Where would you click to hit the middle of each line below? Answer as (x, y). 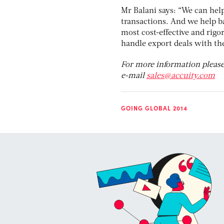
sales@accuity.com (181, 76)
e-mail (134, 76)
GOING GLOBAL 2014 (154, 108)
